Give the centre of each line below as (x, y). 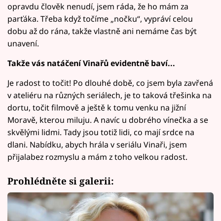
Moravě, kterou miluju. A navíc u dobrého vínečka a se (108, 120)
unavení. (23, 44)
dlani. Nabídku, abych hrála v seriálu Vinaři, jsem (97, 145)
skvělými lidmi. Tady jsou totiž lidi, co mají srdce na (101, 132)
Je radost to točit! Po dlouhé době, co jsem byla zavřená (110, 83)
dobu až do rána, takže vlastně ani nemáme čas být (102, 31)
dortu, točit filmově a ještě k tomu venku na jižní (97, 108)
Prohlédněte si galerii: (61, 181)
